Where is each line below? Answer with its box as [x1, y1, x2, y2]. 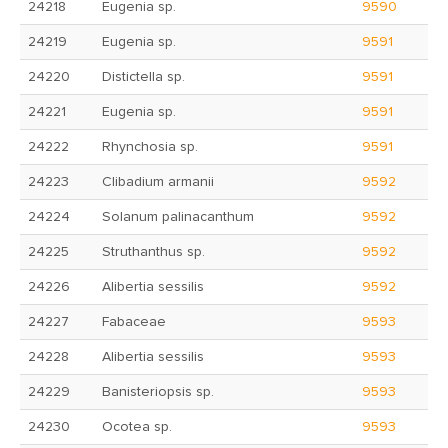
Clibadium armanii [102, 175, 214, 189]
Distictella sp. [102, 70, 185, 84]
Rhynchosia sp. [102, 140, 198, 154]
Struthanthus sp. [102, 245, 205, 259]
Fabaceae [102, 315, 166, 329]
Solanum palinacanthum [102, 210, 254, 224]
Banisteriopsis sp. [102, 385, 214, 399]
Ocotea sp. [102, 420, 172, 434]
